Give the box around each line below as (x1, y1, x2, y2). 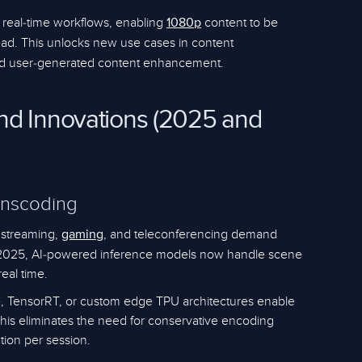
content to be (201, 15, 278, 31)
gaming (61, 229, 103, 242)
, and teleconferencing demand (103, 226, 277, 242)
